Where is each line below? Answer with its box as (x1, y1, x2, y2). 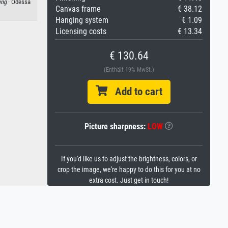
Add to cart (107, 85, 162, 98)
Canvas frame (55, 4, 101, 14)
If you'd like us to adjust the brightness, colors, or (61, 155, 197, 163)
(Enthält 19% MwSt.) (103, 66, 154, 73)
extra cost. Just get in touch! (89, 176, 168, 185)
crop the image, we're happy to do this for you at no (57, 165, 201, 174)
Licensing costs (55, 26, 106, 36)
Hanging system (55, 15, 108, 25)
